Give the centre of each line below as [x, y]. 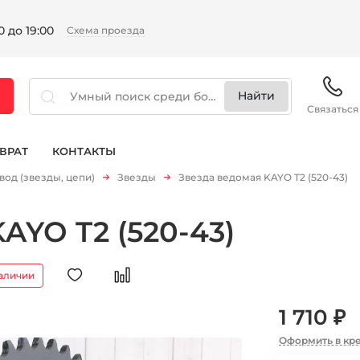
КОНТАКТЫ [84, 151]
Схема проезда [105, 30]
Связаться [333, 109]
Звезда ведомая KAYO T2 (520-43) [263, 177]
